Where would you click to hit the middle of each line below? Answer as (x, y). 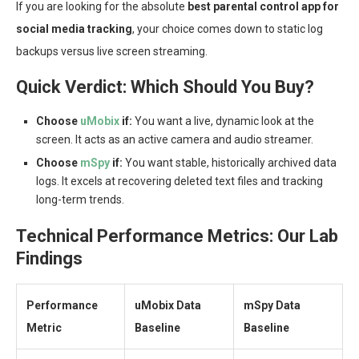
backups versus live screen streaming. (112, 52)
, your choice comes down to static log (228, 29)
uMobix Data (168, 306)
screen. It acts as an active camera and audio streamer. (175, 140)
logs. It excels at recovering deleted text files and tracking (179, 182)
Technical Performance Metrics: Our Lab (177, 236)
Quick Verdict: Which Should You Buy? (165, 87)
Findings (49, 259)
